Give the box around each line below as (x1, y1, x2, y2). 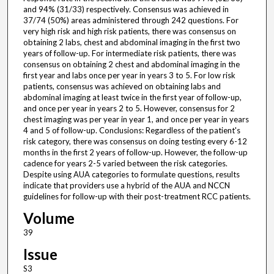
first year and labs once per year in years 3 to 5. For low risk (23, 70, 235, 81)
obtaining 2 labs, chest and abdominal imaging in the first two (23, 37, 240, 48)
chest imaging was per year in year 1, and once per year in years (23, 114, 249, 125)
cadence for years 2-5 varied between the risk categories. (23, 158, 228, 169)
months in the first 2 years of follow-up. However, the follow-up (23, 147, 248, 158)
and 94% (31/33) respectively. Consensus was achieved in (23, 4, 229, 15)
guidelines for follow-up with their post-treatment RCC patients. (23, 191, 251, 202)
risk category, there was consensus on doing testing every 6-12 (23, 136, 247, 147)
